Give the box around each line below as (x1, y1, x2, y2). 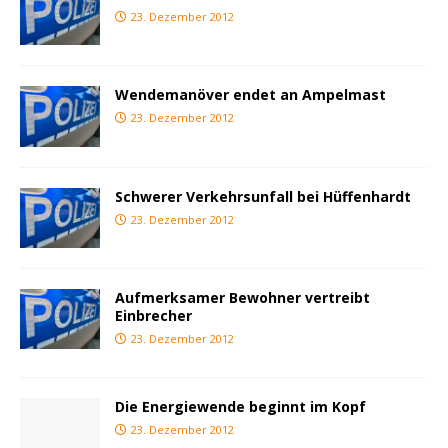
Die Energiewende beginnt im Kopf (115, 396, 366, 416)
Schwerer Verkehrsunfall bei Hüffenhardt (115, 186, 411, 206)
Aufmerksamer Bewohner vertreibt (115, 287, 370, 307)
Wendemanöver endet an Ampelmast (115, 85, 386, 105)
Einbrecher (115, 305, 192, 325)
